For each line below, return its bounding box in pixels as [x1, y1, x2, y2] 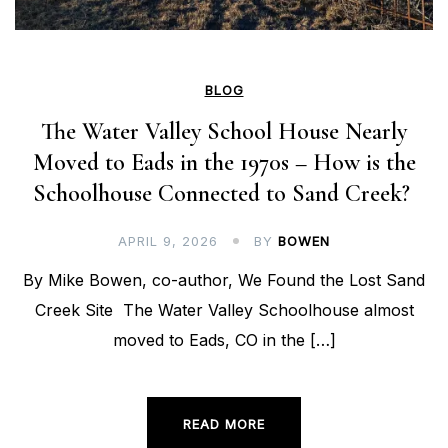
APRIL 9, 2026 [118, 233, 218, 250]
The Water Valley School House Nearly [41, 117, 407, 147]
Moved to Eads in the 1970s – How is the [32, 148, 416, 178]
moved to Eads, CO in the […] [112, 330, 336, 351]
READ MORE [183, 416, 265, 433]
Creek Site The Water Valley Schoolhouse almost [34, 300, 414, 321]
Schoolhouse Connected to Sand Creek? [32, 179, 416, 209]
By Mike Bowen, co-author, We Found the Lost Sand [23, 270, 425, 291]
